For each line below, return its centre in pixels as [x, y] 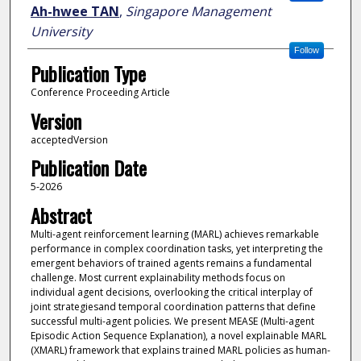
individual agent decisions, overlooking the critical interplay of [171, 292]
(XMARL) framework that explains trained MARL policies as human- [180, 350]
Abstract [61, 215]
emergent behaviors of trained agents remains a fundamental [171, 263]
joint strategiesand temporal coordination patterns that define [173, 306]
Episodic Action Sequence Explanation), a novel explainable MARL [178, 335]
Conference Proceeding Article [100, 93]
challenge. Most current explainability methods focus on [158, 277]
